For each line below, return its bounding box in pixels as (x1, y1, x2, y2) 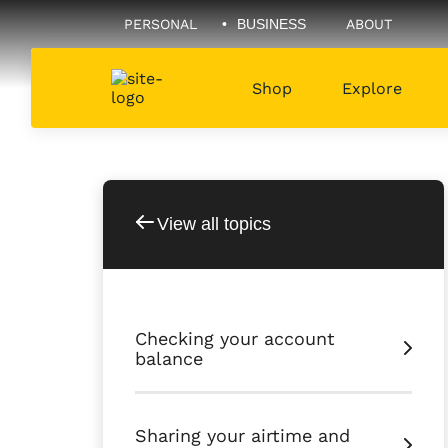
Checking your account (135, 328, 335, 349)
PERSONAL (123, 16, 197, 32)
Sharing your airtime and (135, 425, 350, 446)
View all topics (157, 214, 271, 234)
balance (135, 348, 203, 369)
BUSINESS (236, 16, 306, 32)
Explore (342, 78, 403, 98)
